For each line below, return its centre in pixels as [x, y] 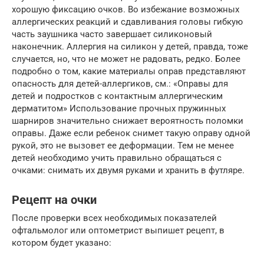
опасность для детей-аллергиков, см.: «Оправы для [120, 83]
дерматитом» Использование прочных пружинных [119, 108]
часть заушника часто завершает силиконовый [112, 34]
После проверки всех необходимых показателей [114, 218]
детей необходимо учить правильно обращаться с [117, 158]
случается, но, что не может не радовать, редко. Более [126, 59]
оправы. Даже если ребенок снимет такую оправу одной [131, 133]
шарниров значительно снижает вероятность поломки [128, 121]
